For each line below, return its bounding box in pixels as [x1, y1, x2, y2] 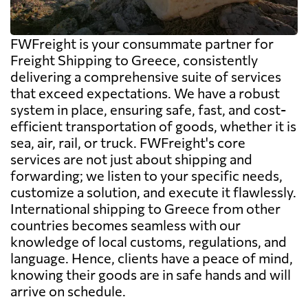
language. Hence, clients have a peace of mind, [10, 249, 293, 266]
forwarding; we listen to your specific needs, [10, 166, 283, 184]
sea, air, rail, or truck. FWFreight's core [10, 133, 245, 151]
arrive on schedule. [10, 282, 126, 299]
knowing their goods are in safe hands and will [10, 265, 291, 283]
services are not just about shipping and [10, 150, 252, 167]
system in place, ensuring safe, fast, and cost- [10, 100, 286, 118]
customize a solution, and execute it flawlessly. [10, 183, 296, 200]
